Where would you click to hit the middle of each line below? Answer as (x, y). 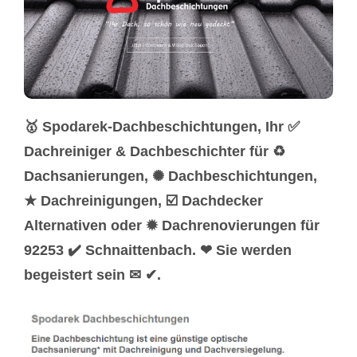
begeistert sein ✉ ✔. (92, 275)
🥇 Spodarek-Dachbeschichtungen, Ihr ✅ (162, 126)
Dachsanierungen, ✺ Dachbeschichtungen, (171, 176)
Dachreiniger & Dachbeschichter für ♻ (155, 151)
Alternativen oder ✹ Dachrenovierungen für (172, 225)
